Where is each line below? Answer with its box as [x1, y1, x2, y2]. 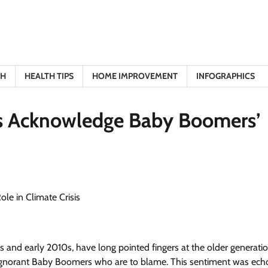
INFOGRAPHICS [196, 71, 255, 81]
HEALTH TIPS [25, 71, 74, 81]
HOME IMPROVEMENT [92, 71, 178, 81]
